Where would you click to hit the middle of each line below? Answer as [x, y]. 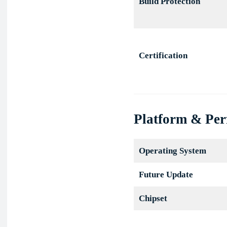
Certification [163, 56]
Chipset [153, 199]
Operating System [172, 151]
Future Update [166, 175]
